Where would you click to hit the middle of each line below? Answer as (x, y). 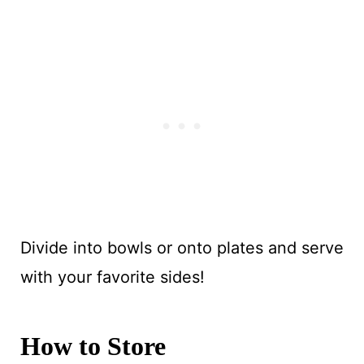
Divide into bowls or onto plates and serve (182, 247)
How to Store (93, 346)
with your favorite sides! (112, 277)
